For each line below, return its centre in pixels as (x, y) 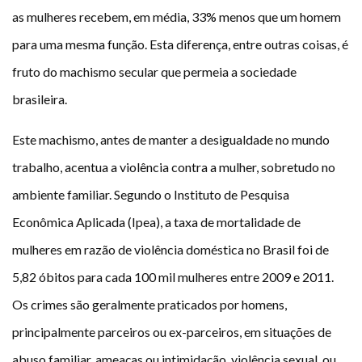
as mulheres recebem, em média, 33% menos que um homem (177, 17)
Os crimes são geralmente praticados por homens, (149, 305)
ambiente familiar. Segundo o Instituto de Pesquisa (151, 195)
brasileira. (40, 99)
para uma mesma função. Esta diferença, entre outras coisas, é (180, 44)
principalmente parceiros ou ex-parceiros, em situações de (172, 332)
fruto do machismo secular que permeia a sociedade (154, 72)
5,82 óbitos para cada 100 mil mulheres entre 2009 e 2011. (173, 277)
